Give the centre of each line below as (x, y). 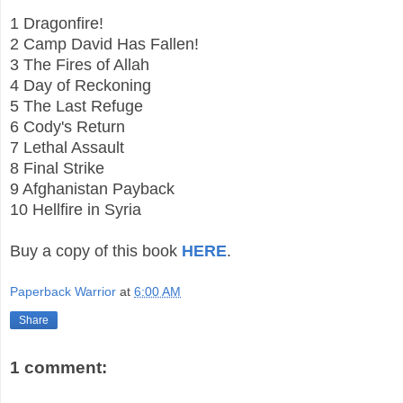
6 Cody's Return (67, 127)
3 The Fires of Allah (80, 65)
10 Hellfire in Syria (78, 210)
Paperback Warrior (63, 291)
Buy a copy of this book (96, 251)
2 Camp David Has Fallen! (104, 45)
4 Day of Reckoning (81, 86)
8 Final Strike (57, 169)
